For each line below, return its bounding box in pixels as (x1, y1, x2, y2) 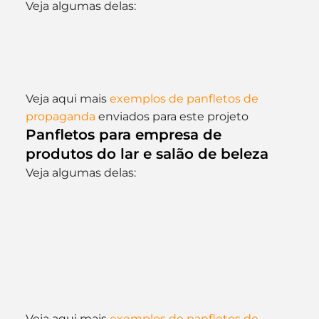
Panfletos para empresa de (25, 126, 226, 143)
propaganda (25, 110, 95, 123)
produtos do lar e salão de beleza (25, 145, 273, 162)
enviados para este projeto (95, 110, 249, 123)
